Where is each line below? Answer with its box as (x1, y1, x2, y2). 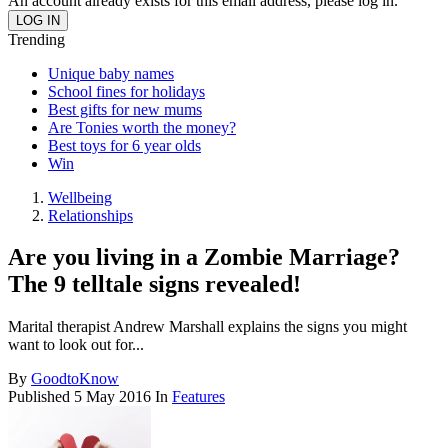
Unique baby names (48, 64, 174, 82)
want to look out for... (8, 336, 144, 354)
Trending (8, 30, 65, 48)
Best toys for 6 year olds (48, 136, 201, 154)
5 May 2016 (74, 388, 151, 406)
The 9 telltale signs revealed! (8, 271, 301, 298)
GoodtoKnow (31, 370, 119, 388)
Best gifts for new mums (48, 100, 202, 118)
